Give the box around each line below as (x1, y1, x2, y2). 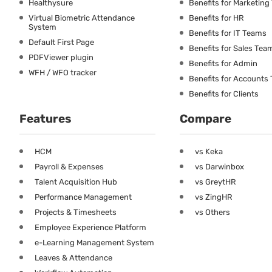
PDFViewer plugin (29, 52, 93, 62)
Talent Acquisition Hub (35, 177, 117, 186)
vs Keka (195, 146, 223, 156)
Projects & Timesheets (35, 207, 117, 217)
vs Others (195, 207, 230, 217)
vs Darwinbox (195, 161, 244, 171)
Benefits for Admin (189, 58, 257, 68)
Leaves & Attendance (35, 253, 112, 262)
